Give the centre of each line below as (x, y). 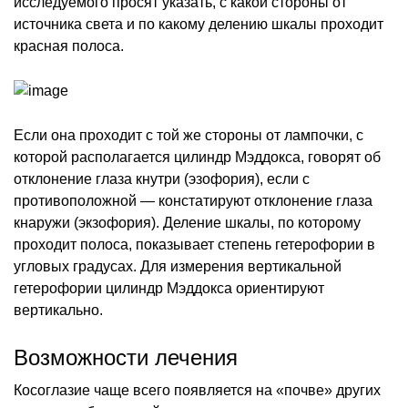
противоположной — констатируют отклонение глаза (193, 200)
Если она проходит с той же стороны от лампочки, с (189, 135)
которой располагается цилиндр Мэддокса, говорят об (197, 157)
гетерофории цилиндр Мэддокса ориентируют (169, 288)
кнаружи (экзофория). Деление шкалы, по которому (187, 222)
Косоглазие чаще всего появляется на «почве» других (197, 390)
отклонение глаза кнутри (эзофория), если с (162, 178)
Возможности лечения (126, 357)
